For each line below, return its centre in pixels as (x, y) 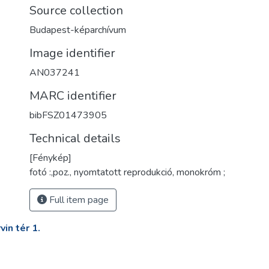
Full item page (78, 200)
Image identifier (72, 53)
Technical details (75, 138)
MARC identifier (73, 96)
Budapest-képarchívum (78, 30)
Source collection (76, 11)
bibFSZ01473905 (68, 115)
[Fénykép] (50, 158)
